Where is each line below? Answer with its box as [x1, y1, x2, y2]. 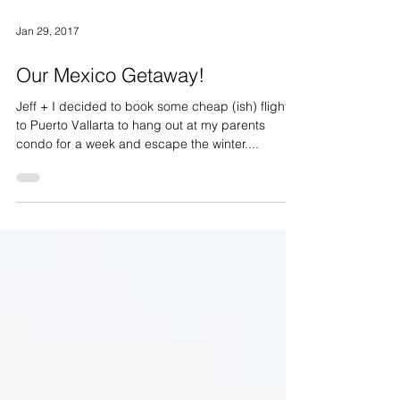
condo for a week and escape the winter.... [16, 168, 259, 184]
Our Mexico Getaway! [16, 95, 204, 120]
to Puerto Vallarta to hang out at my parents [16, 149, 265, 165]
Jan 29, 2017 [16, 55, 79, 70]
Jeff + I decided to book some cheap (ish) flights [16, 130, 295, 146]
